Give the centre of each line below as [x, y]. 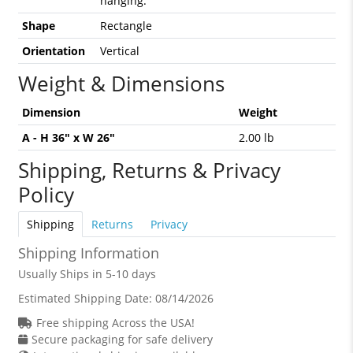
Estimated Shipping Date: [86, 298]
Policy [46, 195]
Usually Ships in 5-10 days [87, 274]
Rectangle [126, 26]
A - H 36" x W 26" [68, 137]
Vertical [119, 51]
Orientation [53, 51]
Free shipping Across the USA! [115, 323]
